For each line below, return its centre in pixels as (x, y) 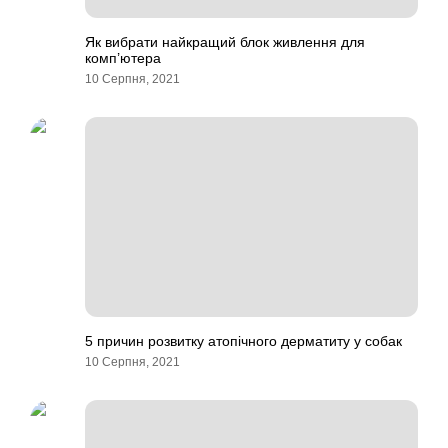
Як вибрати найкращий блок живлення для (225, 42)
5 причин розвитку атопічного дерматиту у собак (243, 341)
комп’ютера (123, 58)
